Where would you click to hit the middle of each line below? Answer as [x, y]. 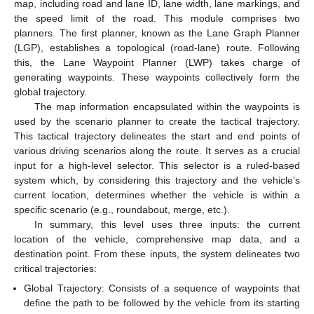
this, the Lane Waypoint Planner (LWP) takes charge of [157, 63]
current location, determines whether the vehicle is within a [157, 195]
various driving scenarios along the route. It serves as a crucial [157, 151]
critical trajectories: [55, 269]
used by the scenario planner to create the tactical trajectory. [157, 122]
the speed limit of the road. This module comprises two [157, 19]
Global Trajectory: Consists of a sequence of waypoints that [162, 288]
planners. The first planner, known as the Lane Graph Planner [157, 33]
